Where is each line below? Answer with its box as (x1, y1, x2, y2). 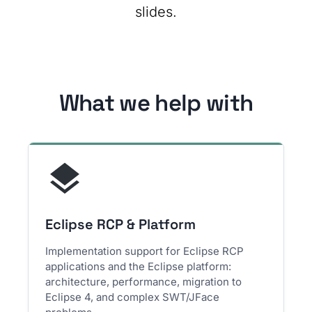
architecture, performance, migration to (45, 275, 242, 288)
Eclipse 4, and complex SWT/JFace (45, 290, 220, 304)
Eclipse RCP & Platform (45, 215, 196, 233)
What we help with (58, 88, 253, 118)
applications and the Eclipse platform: (45, 260, 232, 273)
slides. (135, 3, 177, 20)
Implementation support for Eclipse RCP (45, 244, 244, 258)
